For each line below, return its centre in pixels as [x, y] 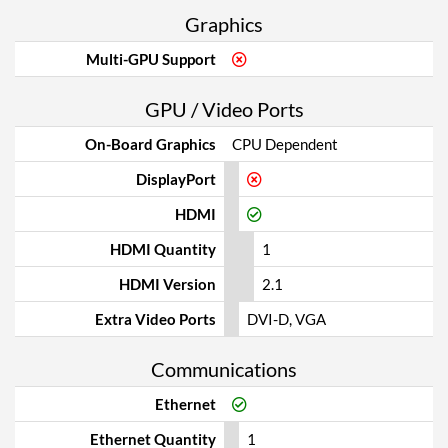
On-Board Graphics [150, 144]
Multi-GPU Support [151, 59]
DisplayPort [176, 179]
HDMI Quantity [163, 249]
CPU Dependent [285, 144]
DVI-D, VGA [286, 319]
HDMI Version [167, 284]
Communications [224, 369]
